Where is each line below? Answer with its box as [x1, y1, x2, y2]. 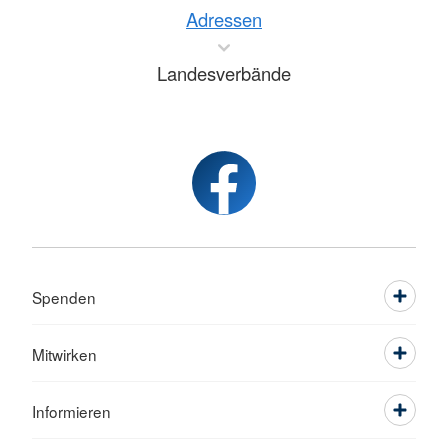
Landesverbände [157, 60, 291, 86]
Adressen [186, 6, 262, 32]
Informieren [32, 400, 111, 422]
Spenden [32, 286, 96, 308]
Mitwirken [32, 343, 97, 365]
